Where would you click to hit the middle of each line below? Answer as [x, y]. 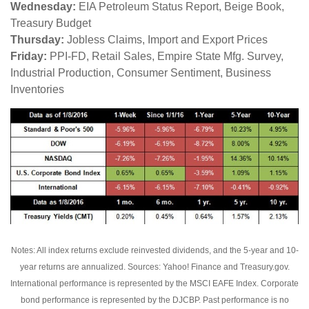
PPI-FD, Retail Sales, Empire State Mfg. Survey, [165, 56]
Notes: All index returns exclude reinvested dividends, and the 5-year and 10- [154, 251]
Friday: [29, 56]
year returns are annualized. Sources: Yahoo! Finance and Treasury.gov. [154, 267]
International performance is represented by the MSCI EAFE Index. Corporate [154, 284]
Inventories [37, 89]
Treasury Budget [51, 23]
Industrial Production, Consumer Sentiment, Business [141, 72]
